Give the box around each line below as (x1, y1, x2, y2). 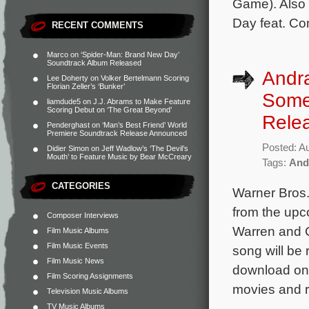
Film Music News (47, 257, 104, 265)
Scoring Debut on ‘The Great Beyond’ (47, 106, 172, 114)
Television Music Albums (47, 287, 128, 295)
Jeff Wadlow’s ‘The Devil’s (101, 144, 188, 152)
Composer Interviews (47, 211, 119, 219)
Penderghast (47, 121, 90, 129)
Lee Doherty (47, 74, 88, 82)
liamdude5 (47, 97, 81, 106)
